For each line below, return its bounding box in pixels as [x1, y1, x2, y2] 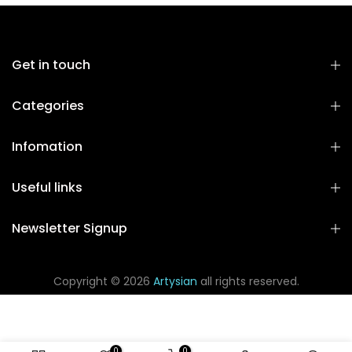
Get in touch [12, 56, 90, 75]
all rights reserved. [196, 273, 299, 290]
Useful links [12, 178, 82, 197]
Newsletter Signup [12, 219, 127, 238]
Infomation [12, 137, 82, 156]
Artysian [152, 273, 197, 290]
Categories [12, 97, 84, 115]
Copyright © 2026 [53, 273, 153, 290]
